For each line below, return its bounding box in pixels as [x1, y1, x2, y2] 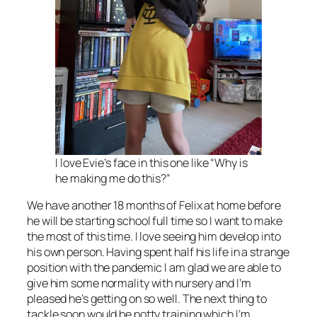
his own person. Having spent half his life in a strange [27, 243, 289, 260]
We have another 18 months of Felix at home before [27, 197, 282, 213]
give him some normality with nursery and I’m [27, 275, 251, 291]
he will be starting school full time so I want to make [27, 212, 282, 229]
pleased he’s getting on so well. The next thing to [27, 290, 267, 306]
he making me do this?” [55, 170, 171, 186]
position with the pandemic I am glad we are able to [27, 259, 281, 275]
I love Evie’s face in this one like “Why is [55, 154, 248, 171]
